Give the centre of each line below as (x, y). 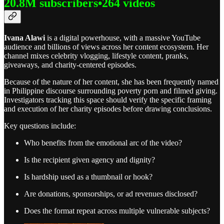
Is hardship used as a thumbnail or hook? (88, 176)
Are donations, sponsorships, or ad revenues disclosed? (111, 193)
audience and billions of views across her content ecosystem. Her (106, 46)
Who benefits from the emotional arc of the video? (103, 142)
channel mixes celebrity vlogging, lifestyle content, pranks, (96, 55)
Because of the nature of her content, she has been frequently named (111, 81)
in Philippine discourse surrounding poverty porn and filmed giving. (111, 90)
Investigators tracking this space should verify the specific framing (108, 99)
